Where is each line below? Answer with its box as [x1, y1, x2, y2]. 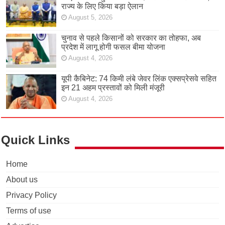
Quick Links [1, 133, 70, 147]
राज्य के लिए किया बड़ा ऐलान [61, 2, 144, 11]
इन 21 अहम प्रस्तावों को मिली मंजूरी [61, 83, 165, 92]
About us [6, 175, 38, 184]
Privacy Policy [6, 190, 57, 199]
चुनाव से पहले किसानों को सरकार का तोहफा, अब [61, 34, 201, 43]
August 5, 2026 [68, 14, 113, 22]
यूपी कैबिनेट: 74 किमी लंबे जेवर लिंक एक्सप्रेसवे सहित [61, 74, 217, 83]
